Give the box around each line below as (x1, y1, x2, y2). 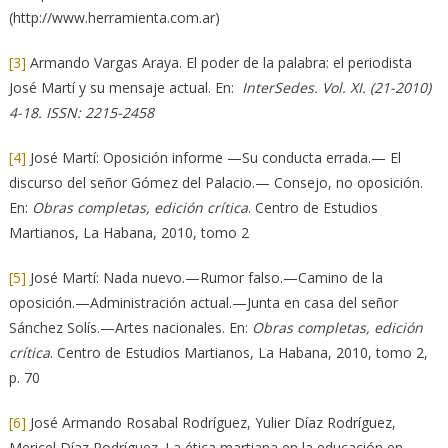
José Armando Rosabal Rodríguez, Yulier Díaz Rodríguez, (25, 413, 396, 433)
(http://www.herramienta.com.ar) (8, 8, 220, 28)
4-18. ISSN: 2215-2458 (8, 103, 154, 123)
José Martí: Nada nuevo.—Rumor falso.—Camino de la (25, 268, 383, 288)
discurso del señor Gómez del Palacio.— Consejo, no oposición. (8, 173, 423, 193)
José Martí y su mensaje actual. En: (8, 78, 242, 98)
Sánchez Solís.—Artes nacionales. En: (8, 318, 252, 338)
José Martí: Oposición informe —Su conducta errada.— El (25, 148, 401, 168)
